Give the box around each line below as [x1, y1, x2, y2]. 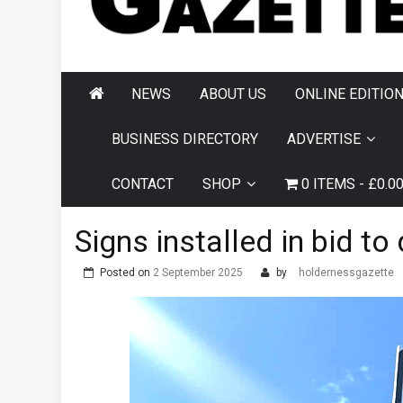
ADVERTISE [287, 130, 361, 148]
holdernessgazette [299, 266, 394, 280]
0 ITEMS [301, 175, 355, 193]
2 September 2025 [153, 266, 243, 280]
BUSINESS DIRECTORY [112, 130, 258, 148]
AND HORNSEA [89, 8, 318, 42]
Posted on [100, 266, 153, 280]
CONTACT [112, 175, 174, 193]
